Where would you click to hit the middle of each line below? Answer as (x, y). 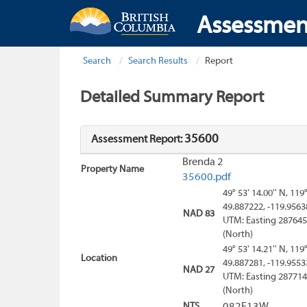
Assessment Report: (138, 140)
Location (99, 259)
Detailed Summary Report (172, 98)
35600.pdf (207, 178)
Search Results (158, 61)
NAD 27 (199, 271)
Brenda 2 (203, 163)
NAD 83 (199, 214)
